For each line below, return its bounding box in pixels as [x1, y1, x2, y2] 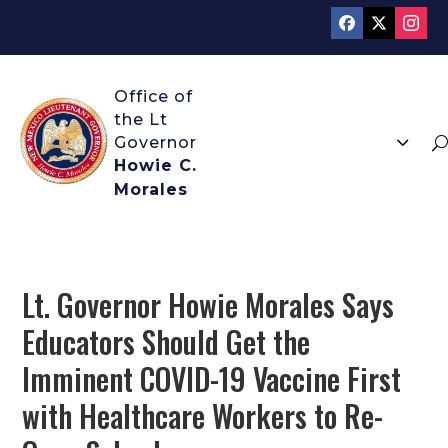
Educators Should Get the [22, 319, 311, 364]
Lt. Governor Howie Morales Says [22, 282, 395, 327]
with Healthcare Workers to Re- [22, 393, 384, 438]
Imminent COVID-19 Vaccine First [22, 356, 402, 401]
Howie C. [114, 156, 197, 175]
